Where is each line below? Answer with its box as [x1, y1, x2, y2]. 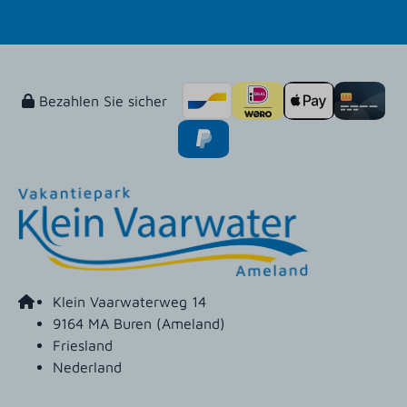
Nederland [53, 359, 122, 376]
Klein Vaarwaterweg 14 [53, 293, 206, 311]
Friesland [53, 337, 113, 354]
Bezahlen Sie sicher [35, 92, 167, 109]
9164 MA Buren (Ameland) [53, 315, 225, 333]
